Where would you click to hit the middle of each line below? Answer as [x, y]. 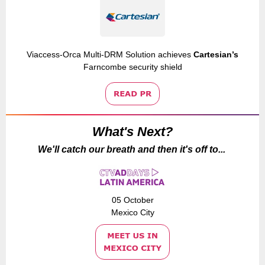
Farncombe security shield [132, 67]
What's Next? [132, 132]
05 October [132, 200]
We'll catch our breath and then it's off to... [132, 149]
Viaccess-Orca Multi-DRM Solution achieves [110, 54]
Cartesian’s [216, 54]
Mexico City [132, 212]
